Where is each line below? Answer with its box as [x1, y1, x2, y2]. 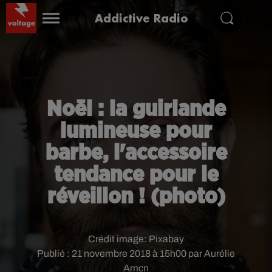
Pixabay [149, 234, 184, 244]
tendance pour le [53, 164, 219, 186]
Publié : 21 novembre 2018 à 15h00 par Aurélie [37, 248, 235, 259]
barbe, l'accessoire [45, 142, 227, 164]
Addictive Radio [95, 10, 188, 25]
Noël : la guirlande [46, 98, 226, 120]
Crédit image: [88, 234, 149, 244]
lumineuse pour [60, 120, 212, 142]
